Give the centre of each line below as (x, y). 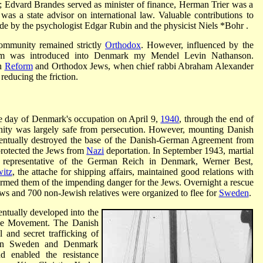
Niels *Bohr (222, 25)
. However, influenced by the (197, 45)
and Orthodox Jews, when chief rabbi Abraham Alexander (143, 66)
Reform (18, 66)
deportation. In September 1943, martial (179, 150)
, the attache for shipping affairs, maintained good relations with (133, 171)
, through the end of (216, 119)
